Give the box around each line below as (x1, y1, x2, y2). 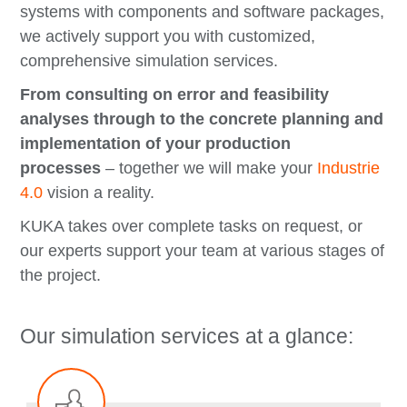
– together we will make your (101, 158, 318, 177)
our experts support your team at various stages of (20, 241, 385, 260)
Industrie (317, 158, 381, 177)
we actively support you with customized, (20, 26, 316, 45)
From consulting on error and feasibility (20, 84, 330, 104)
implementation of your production (20, 134, 292, 153)
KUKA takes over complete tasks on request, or (20, 216, 363, 235)
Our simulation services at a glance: (20, 323, 354, 348)
